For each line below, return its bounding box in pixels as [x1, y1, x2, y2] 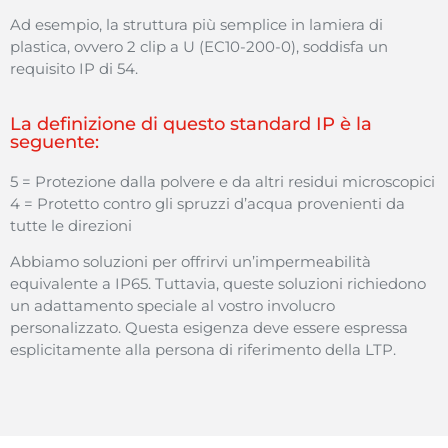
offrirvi [181, 252, 228, 272]
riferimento [237, 340, 321, 360]
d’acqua [230, 193, 297, 213]
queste [223, 274, 274, 294]
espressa [344, 318, 408, 338]
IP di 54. [75, 59, 138, 79]
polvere [160, 171, 215, 191]
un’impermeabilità [232, 252, 371, 272]
